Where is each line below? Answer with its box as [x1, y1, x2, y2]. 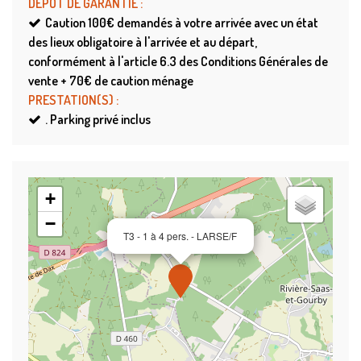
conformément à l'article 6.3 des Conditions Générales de [28, 53, 328, 70]
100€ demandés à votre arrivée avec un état [88, 15, 318, 31]
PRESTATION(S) [28, 92, 116, 109]
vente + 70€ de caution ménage [28, 73, 193, 89]
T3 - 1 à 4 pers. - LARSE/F [123, 229, 237, 243]
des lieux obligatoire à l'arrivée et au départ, [28, 34, 257, 51]
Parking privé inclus [50, 111, 151, 128]
